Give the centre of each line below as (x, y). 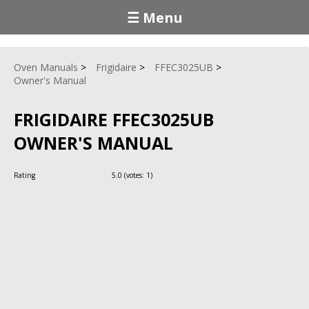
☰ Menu (154, 17)
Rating (26, 175)
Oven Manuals (46, 67)
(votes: (134, 175)
